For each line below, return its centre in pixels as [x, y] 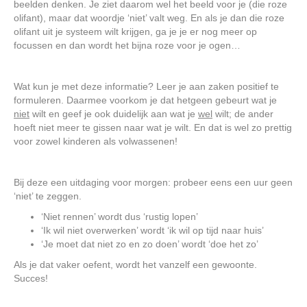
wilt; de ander [243, 113]
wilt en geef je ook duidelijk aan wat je [114, 113]
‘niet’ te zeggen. [48, 196]
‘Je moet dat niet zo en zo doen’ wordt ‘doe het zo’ [150, 244]
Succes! [31, 278]
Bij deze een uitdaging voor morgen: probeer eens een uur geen [153, 182]
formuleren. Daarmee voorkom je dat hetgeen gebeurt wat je [145, 100]
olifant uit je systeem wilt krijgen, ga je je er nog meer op [135, 31]
